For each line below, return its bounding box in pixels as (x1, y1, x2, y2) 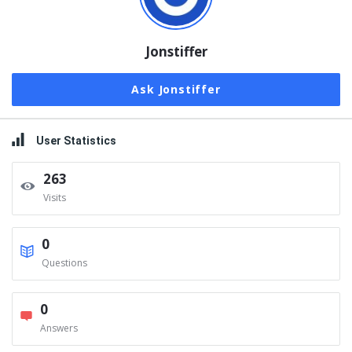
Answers (40, 321, 78, 335)
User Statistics (36, 134, 116, 147)
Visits (43, 191, 66, 204)
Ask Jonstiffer (131, 82, 221, 97)
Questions (42, 256, 87, 269)
